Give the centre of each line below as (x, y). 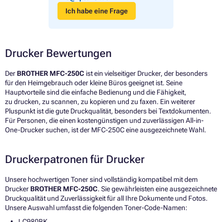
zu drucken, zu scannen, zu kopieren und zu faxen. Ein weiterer (100, 101)
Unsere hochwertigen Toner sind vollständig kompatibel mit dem (101, 179)
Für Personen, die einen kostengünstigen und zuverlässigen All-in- (104, 120)
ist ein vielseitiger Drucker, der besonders (146, 73)
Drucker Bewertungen (58, 53)
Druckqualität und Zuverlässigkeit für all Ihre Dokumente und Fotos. (106, 198)
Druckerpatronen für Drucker (75, 159)
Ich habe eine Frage (97, 11)
